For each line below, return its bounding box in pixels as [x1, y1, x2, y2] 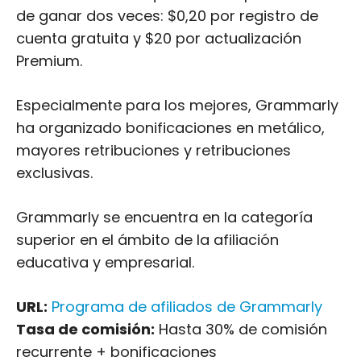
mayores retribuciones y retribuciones [16, 140, 291, 160]
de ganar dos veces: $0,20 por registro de [16, 6, 318, 26]
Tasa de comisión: [16, 319, 155, 339]
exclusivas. [16, 163, 93, 183]
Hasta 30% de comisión [155, 319, 327, 339]
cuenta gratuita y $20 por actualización [16, 28, 301, 48]
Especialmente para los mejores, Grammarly [16, 95, 338, 115]
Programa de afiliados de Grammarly [52, 297, 322, 317]
